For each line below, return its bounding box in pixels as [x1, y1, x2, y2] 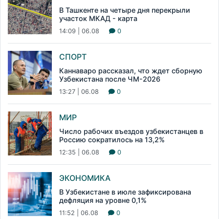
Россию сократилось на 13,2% [59, 135, 165, 144]
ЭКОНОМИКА [59, 173, 110, 183]
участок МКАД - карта [59, 14, 137, 23]
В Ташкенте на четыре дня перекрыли [59, 6, 190, 15]
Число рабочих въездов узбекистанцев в [59, 127, 203, 136]
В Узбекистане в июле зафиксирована [59, 188, 191, 197]
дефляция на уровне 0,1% [59, 196, 147, 205]
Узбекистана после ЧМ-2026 [59, 75, 160, 84]
